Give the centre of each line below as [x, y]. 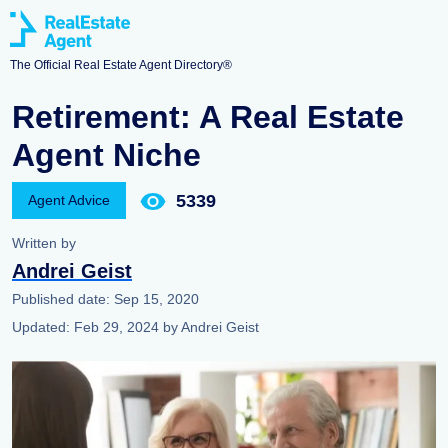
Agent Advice [69, 200]
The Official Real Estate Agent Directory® [121, 65]
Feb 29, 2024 [118, 327]
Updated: [43, 327]
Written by [44, 243]
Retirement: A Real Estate [208, 117]
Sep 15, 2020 [156, 299]
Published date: [63, 299]
